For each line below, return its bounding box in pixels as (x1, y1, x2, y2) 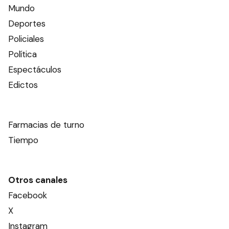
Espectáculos (8, 64, 61, 75)
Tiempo (8, 134, 38, 146)
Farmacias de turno (8, 119, 84, 130)
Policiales (8, 33, 44, 44)
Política (8, 49, 37, 60)
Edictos (8, 79, 38, 90)
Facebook (8, 190, 47, 201)
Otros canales (8, 174, 67, 186)
